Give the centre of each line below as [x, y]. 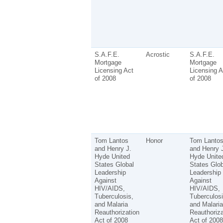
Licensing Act [114, 70]
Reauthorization [117, 212]
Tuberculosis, [114, 196]
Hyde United [112, 156]
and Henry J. [113, 148]
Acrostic [158, 54]
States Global [114, 164]
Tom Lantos [111, 140]
